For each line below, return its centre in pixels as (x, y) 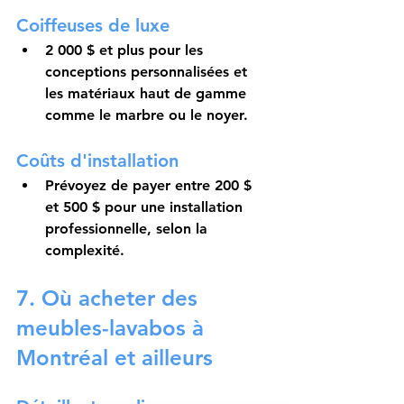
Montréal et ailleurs (115, 358)
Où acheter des (119, 298)
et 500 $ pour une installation (146, 207)
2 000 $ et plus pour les (126, 50)
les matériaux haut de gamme (148, 94)
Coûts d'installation (97, 161)
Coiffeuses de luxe (93, 26)
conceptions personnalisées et (148, 72)
